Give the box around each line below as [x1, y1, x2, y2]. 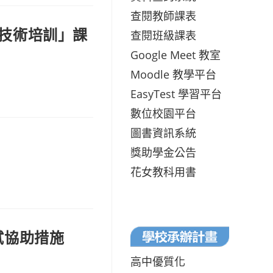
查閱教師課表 [130, 8, 196, 23]
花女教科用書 [130, 164, 196, 179]
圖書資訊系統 [130, 125, 196, 140]
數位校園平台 [130, 105, 196, 121]
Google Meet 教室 [130, 47, 221, 62]
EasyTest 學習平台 [130, 86, 222, 101]
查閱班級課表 [130, 27, 196, 43]
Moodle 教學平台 [130, 66, 216, 82]
